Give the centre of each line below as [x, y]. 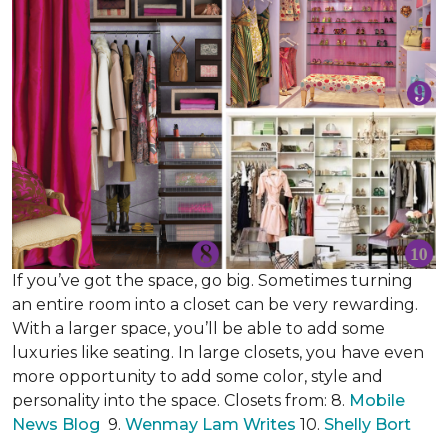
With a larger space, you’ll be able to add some [198, 328]
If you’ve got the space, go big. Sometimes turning [212, 280]
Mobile [377, 400]
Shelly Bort [369, 424]
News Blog [56, 424]
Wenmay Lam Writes [210, 424]
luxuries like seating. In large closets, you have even [218, 352]
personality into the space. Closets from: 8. [180, 400]
